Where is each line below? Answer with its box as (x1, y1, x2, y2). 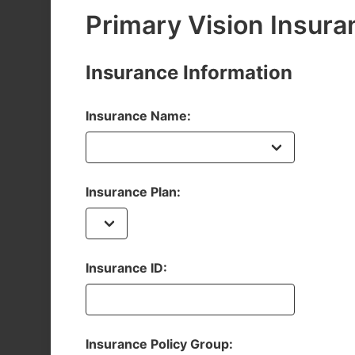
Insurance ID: (86, 260, 167, 276)
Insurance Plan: (86, 184, 181, 200)
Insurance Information (86, 61, 292, 84)
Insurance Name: (86, 108, 191, 124)
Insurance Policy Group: (86, 336, 233, 352)
